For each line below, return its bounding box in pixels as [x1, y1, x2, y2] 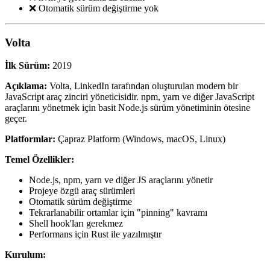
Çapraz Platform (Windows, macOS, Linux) [55, 134, 225, 145]
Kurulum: [5, 250, 46, 260]
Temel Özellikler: [5, 154, 74, 165]
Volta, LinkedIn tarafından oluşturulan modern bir [47, 81, 238, 92]
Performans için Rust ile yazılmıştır [29, 229, 162, 240]
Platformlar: [5, 134, 55, 145]
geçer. [5, 113, 27, 124]
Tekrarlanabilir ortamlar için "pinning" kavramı [29, 207, 207, 218]
